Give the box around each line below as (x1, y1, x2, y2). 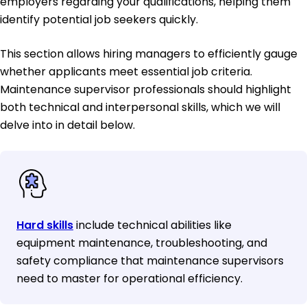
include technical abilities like (73, 217, 232, 233)
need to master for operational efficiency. (16, 270, 243, 286)
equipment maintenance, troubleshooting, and (16, 234, 267, 251)
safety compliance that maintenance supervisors (16, 252, 284, 269)
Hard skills (16, 217, 73, 233)
